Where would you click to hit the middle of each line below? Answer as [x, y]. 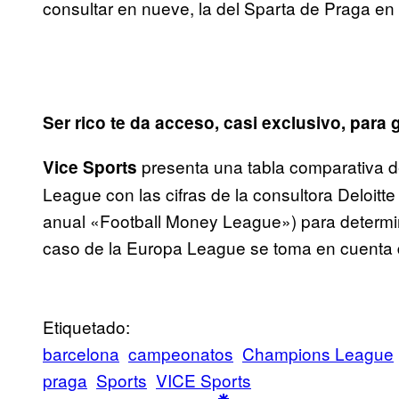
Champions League [318, 354]
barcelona [81, 354]
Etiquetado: [86, 327]
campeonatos [181, 354]
